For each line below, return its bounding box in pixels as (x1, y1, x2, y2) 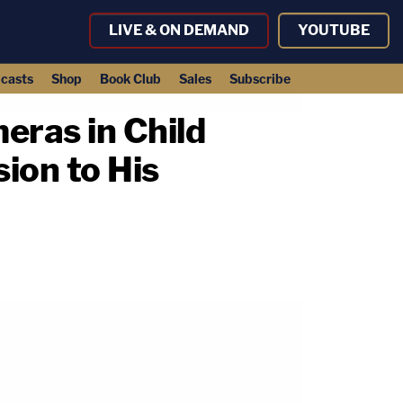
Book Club (99, 71, 161, 86)
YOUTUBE (298, 22, 370, 39)
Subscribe (228, 71, 291, 86)
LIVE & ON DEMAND (109, 22, 249, 39)
